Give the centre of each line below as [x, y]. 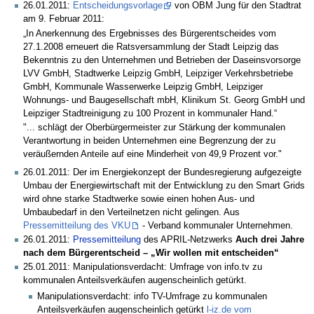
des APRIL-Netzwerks [188, 240]
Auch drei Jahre [270, 240]
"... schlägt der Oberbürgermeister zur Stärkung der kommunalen [154, 128]
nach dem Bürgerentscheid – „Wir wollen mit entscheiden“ [151, 253]
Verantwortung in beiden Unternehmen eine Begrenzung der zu [149, 141]
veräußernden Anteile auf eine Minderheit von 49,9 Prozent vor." [152, 155]
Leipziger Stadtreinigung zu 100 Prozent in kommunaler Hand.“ [150, 114]
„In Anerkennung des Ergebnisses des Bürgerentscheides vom [150, 34]
